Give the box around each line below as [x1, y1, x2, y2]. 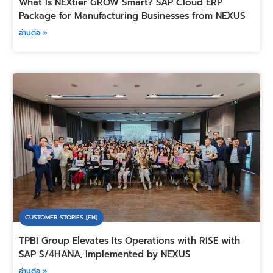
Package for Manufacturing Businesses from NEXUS [18, 9, 246, 23]
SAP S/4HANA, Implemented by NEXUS [18, 247, 191, 261]
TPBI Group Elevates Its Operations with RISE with [18, 234, 240, 248]
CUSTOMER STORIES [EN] [24, 213, 97, 222]
